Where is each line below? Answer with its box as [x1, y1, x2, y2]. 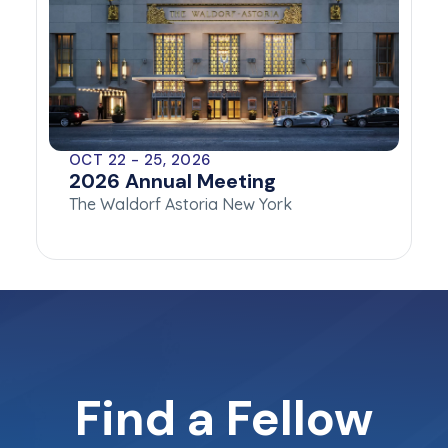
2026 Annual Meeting [69, 168, 276, 195]
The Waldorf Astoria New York [69, 194, 292, 215]
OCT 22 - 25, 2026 [69, 150, 211, 171]
